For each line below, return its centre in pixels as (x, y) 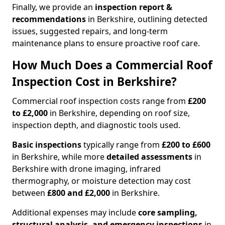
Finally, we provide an (53, 7)
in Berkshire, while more (59, 157)
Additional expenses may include (75, 212)
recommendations (49, 19)
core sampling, (168, 212)
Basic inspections (47, 145)
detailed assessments (149, 157)
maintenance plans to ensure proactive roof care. (106, 43)
